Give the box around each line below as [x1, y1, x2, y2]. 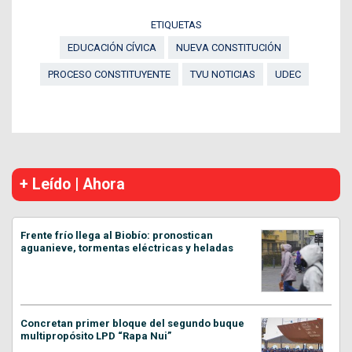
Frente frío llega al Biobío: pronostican [20, 229, 213, 241]
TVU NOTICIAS [189, 68, 255, 80]
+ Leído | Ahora [20, 174, 125, 193]
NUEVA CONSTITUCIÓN [175, 41, 281, 53]
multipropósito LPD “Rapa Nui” [20, 329, 171, 342]
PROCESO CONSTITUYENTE [47, 68, 170, 80]
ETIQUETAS [150, 18, 202, 31]
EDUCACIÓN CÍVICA [67, 41, 156, 53]
